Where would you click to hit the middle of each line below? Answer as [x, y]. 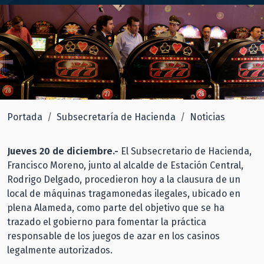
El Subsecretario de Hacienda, [186, 151]
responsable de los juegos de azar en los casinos [113, 236]
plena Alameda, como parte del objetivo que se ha [116, 207]
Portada [25, 117]
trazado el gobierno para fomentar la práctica [107, 222]
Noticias [207, 117]
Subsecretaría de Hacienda [116, 117]
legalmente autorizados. [60, 250]
